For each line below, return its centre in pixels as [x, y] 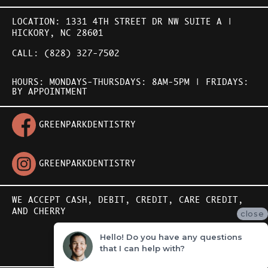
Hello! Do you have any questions [171, 237]
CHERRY [50, 212]
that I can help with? [142, 248]
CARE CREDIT [208, 201]
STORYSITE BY [98, 246]
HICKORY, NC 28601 [58, 34]
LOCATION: [39, 22]
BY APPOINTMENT [50, 92]
